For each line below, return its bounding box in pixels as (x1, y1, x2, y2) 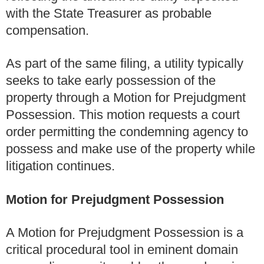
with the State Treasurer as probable (6, 5, 212, 21)
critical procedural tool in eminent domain (6, 242, 238, 258)
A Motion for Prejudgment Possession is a (6, 225, 243, 240)
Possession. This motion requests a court (6, 107, 240, 123)
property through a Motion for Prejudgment (6, 90, 246, 105)
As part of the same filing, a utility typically (6, 56, 243, 71)
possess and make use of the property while (6, 141, 255, 157)
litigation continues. (6, 159, 115, 174)
